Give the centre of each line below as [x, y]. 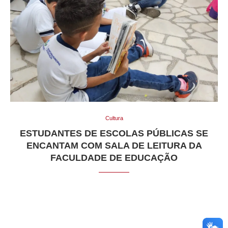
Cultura [114, 118]
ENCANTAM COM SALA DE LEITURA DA [114, 146]
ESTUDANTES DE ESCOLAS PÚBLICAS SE [114, 134]
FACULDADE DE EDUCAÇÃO [114, 158]
